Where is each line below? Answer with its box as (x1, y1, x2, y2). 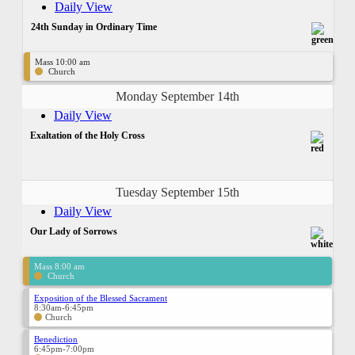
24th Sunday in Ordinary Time (31, 21, 157, 32)
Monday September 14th (116, 89, 239, 103)
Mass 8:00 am (34, 261, 85, 271)
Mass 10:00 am (35, 56, 90, 67)
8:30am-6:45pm (34, 302, 94, 312)
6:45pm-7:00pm (34, 343, 94, 353)
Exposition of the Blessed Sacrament (34, 292, 167, 303)
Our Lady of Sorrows (30, 225, 117, 237)
